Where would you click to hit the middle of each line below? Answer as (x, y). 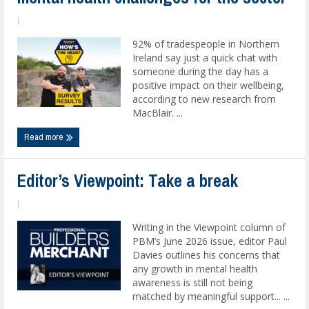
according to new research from (205, 99)
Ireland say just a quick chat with (205, 58)
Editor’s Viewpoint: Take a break (128, 181)
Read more (45, 137)
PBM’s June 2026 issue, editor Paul (210, 241)
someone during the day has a (201, 71)
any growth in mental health (195, 269)
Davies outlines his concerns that (207, 255)
